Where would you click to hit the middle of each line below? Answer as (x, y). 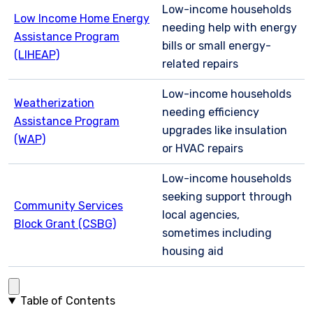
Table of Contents (67, 301)
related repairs (200, 64)
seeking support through (227, 197)
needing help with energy (230, 28)
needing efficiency (211, 112)
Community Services (68, 206)
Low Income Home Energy (82, 19)
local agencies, (201, 215)
